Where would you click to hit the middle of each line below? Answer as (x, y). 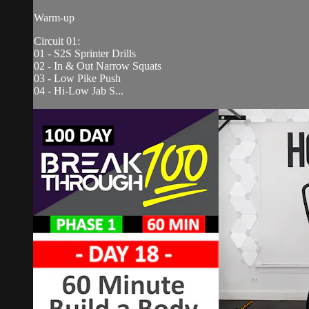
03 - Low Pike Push (77, 78)
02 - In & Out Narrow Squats (98, 66)
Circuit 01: (57, 41)
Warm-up (54, 17)
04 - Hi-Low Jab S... (79, 90)
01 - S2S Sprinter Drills (85, 53)
